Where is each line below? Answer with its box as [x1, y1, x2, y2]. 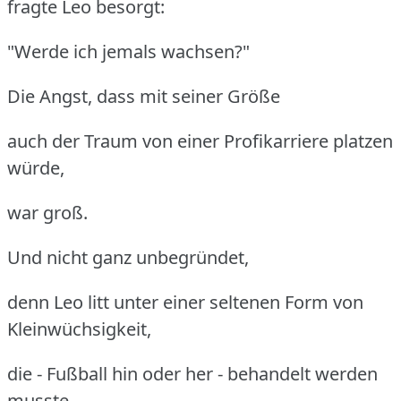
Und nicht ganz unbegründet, [7, 244, 249, 269]
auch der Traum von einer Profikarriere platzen [7, 128, 393, 153]
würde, [7, 155, 64, 180]
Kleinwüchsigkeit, [7, 316, 151, 341]
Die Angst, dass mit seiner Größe [7, 83, 280, 108]
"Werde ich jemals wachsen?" [7, 38, 250, 64]
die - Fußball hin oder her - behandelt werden [7, 361, 378, 386]
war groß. [7, 200, 88, 225]
